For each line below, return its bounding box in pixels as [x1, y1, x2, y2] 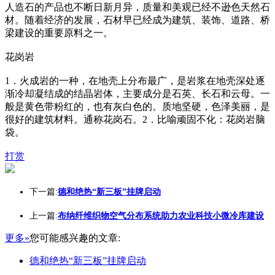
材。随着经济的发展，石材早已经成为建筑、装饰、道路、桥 [5, 15, 270, 25]
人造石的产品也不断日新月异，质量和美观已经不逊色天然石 [5, 2, 270, 12]
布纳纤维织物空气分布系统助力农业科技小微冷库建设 [58, 211, 264, 220]
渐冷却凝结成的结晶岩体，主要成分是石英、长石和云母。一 [5, 88, 270, 99]
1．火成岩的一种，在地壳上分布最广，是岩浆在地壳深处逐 [5, 76, 265, 86]
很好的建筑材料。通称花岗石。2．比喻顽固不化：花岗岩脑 [5, 114, 265, 125]
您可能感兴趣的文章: [29, 233, 120, 243]
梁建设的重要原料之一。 [5, 28, 113, 38]
